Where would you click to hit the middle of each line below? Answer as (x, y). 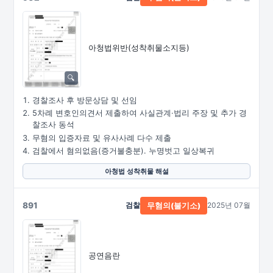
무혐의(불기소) (174, 205)
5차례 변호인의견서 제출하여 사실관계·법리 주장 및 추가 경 (140, 113)
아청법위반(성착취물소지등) (139, 47)
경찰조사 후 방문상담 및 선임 (85, 100)
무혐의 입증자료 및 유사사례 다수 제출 (102, 138)
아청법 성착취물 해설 (136, 171)
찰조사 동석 (53, 125)
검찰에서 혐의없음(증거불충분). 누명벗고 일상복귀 (123, 151)
